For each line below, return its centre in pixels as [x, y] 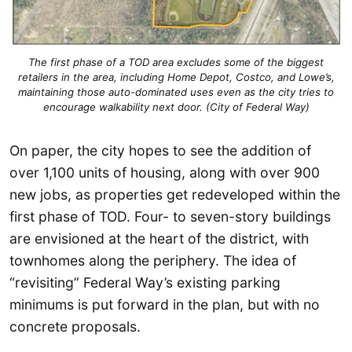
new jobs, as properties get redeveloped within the [175, 194]
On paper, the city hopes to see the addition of [160, 150]
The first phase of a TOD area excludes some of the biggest [176, 62]
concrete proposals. [75, 326]
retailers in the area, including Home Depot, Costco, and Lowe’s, [176, 77]
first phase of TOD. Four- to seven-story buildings [170, 216]
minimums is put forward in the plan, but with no [165, 304]
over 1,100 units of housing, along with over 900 [165, 172]
